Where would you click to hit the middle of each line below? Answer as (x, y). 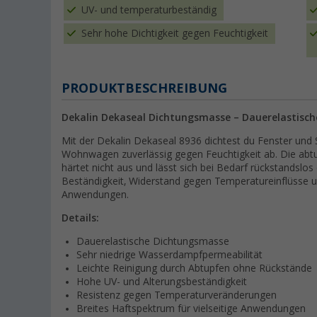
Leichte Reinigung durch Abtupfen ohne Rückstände (194, 269)
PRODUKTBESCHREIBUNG (144, 88)
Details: (80, 218)
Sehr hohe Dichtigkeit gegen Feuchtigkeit (175, 34)
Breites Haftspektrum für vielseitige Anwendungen (191, 309)
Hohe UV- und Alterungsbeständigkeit (162, 282)
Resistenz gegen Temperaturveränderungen (177, 295)
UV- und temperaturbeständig (149, 10)
